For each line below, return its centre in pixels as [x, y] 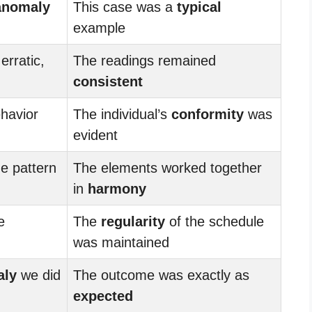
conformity [208, 114]
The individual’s [122, 114]
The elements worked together [167, 167]
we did [39, 275]
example [99, 28]
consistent [108, 81]
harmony [117, 188]
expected [103, 296]
